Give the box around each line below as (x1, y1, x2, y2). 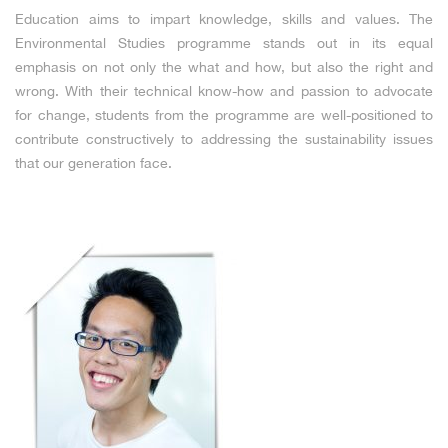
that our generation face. (15, 155, 172, 171)
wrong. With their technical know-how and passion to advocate (15, 83, 433, 99)
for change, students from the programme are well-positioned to (15, 107, 433, 123)
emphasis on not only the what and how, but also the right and (15, 59, 433, 75)
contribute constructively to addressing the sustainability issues (15, 131, 433, 147)
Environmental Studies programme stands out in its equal (15, 35, 433, 51)
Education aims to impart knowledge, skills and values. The (15, 11, 433, 27)
